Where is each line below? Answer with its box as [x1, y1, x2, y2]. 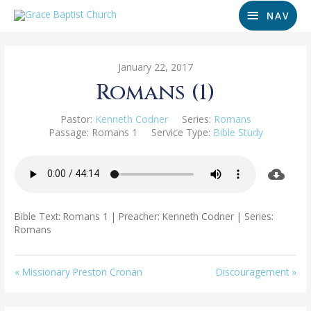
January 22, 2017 [118, 60, 193, 74]
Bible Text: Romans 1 [15, 209, 109, 223]
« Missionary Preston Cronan [15, 264, 143, 278]
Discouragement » [215, 264, 296, 278]
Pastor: [60, 112, 92, 126]
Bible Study [212, 125, 263, 139]
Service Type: [151, 125, 210, 139]
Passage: [48, 125, 89, 139]
